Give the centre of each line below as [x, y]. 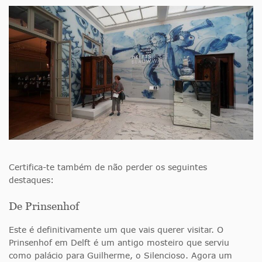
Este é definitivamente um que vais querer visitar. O [116, 229]
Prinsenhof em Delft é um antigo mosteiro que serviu [119, 242]
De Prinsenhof [44, 206]
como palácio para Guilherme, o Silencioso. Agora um [120, 255]
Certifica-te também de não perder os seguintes [108, 167]
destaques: [31, 180]
